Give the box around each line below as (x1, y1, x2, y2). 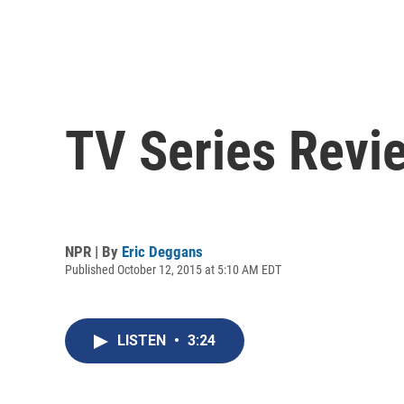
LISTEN (117, 332, 170, 350)
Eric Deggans (122, 242, 203, 261)
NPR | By (65, 242, 122, 261)
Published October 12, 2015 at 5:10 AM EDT (65, 262, 281, 277)
